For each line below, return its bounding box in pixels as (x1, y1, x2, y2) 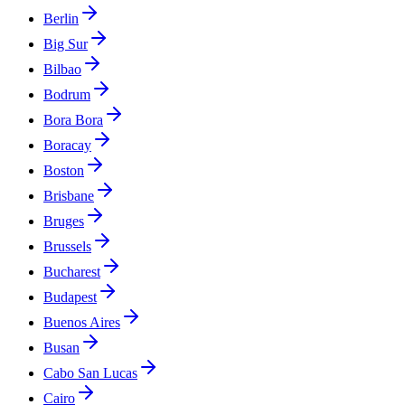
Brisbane (43, 187, 94, 203)
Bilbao (43, 61, 81, 77)
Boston (43, 162, 84, 178)
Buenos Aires (43, 314, 120, 330)
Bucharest (43, 263, 100, 279)
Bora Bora (43, 111, 103, 127)
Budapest (43, 288, 97, 305)
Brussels (43, 238, 91, 254)
